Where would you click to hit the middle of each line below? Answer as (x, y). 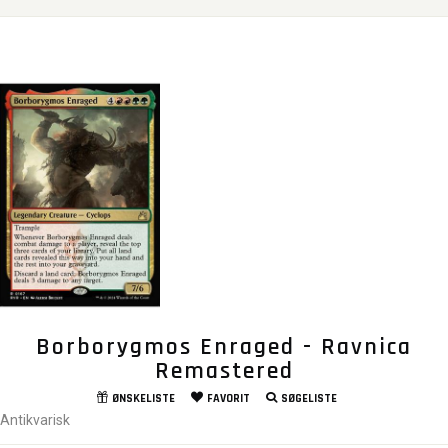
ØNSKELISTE (143, 399)
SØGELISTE (308, 399)
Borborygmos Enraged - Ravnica (224, 347)
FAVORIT (228, 399)
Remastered (224, 371)
